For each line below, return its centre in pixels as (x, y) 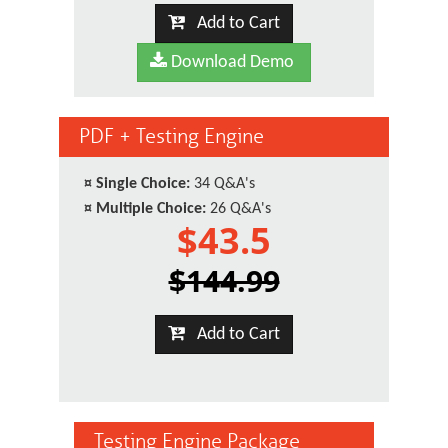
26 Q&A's (238, 209)
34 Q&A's (222, 184)
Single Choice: (143, 184)
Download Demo (230, 62)
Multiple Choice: (151, 209)
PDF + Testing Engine (171, 136)
